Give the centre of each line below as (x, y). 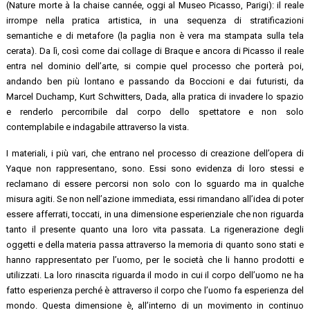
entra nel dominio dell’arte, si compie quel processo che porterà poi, (155, 66)
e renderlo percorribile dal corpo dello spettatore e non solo (155, 111)
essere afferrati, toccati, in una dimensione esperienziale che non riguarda (155, 214)
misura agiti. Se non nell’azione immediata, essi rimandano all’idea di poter (155, 199)
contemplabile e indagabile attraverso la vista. (98, 127)
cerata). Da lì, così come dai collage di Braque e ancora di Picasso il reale (155, 51)
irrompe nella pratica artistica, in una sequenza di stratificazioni (155, 20)
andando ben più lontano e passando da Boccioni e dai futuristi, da (155, 81)
